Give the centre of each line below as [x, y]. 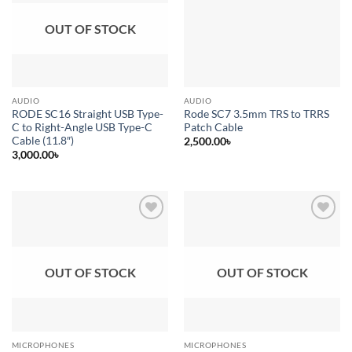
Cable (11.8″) [42, 140]
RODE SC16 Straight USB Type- [87, 114]
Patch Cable [213, 127]
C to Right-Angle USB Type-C [82, 127]
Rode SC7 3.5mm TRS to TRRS [256, 114]
